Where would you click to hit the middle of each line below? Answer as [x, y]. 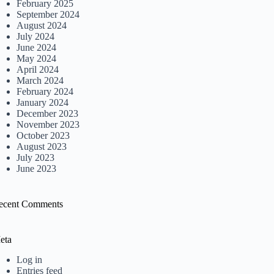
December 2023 [48, 114]
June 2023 [37, 169]
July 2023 [36, 158]
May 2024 [37, 59]
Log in [30, 260]
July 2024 [36, 37]
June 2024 [37, 48]
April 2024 [38, 70]
